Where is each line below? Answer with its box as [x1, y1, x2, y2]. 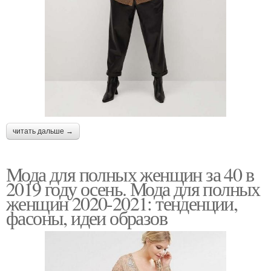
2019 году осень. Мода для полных [6, 175, 260, 202]
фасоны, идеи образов [6, 204, 167, 231]
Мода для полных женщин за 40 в [6, 161, 253, 188]
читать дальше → [13, 127, 73, 136]
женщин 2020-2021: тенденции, [6, 190, 238, 217]
